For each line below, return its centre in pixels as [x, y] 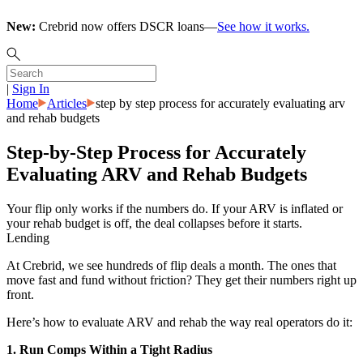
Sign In [31, 89]
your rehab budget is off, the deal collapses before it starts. [154, 223]
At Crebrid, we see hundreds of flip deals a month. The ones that [171, 265]
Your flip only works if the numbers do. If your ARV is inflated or [175, 208]
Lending [28, 237]
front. [20, 294]
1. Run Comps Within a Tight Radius [109, 349]
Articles [67, 103]
